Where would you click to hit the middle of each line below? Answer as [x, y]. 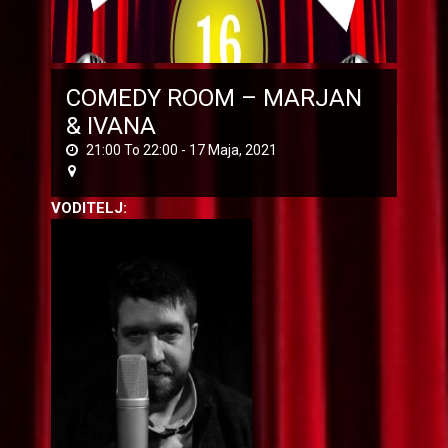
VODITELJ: [88, 207]
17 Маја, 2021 [232, 149]
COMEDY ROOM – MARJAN [213, 97]
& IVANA [110, 125]
